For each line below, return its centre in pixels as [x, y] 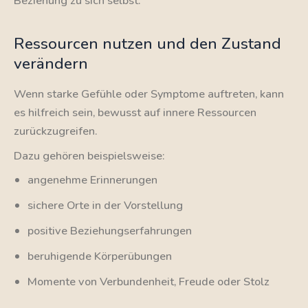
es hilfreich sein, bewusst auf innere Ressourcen [135, 113]
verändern [51, 63]
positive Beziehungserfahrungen [110, 230]
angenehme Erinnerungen [92, 179]
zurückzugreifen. [55, 131]
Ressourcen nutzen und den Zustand [147, 43]
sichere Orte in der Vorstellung [105, 205]
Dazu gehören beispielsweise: [89, 155]
